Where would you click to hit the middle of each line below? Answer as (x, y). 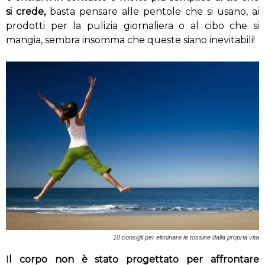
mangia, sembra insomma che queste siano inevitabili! (130, 40)
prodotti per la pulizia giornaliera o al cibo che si (132, 26)
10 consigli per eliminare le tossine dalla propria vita (186, 237)
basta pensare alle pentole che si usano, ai (152, 12)
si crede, (26, 12)
